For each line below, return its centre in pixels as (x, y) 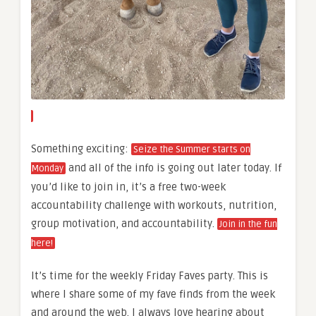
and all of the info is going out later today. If (174, 168)
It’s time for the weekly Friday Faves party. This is (150, 276)
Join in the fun (248, 225)
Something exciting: (81, 149)
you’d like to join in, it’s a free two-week (128, 187)
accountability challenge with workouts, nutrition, (154, 206)
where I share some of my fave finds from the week (153, 294)
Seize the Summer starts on (192, 150)
